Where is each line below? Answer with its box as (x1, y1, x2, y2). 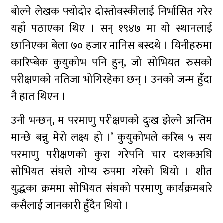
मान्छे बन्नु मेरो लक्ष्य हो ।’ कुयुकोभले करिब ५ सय (11, 128, 212, 147)
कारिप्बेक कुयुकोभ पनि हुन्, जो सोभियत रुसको (11, 53, 212, 72)
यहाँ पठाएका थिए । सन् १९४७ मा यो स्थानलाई (11, 19, 212, 38)
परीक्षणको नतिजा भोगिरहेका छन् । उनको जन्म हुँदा (11, 70, 212, 89)
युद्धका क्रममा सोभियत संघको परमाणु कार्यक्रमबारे (11, 179, 212, 198)
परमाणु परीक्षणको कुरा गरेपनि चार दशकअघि (11, 145, 212, 164)
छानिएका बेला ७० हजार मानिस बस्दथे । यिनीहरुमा (11, 36, 212, 55)
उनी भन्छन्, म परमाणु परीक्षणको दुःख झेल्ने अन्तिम (11, 111, 212, 130)
